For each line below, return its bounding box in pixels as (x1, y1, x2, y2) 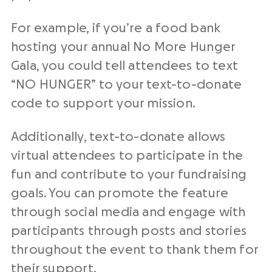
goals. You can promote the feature (11, 187, 229, 200)
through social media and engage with (11, 206, 246, 219)
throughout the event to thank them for (11, 243, 258, 257)
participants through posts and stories (11, 225, 246, 238)
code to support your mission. (11, 97, 196, 110)
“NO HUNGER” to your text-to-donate (11, 78, 242, 92)
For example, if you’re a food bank (11, 22, 221, 35)
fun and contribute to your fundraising (11, 168, 246, 182)
